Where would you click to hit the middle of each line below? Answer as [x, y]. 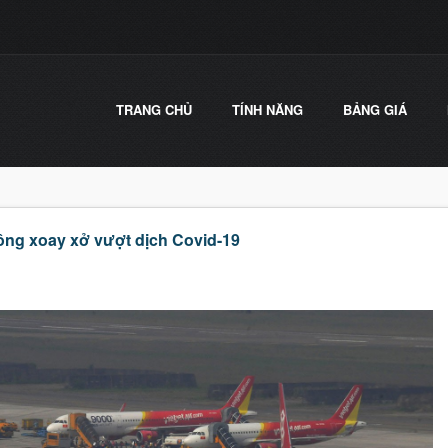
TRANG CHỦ [154, 109]
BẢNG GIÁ [375, 109]
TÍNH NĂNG [267, 109]
